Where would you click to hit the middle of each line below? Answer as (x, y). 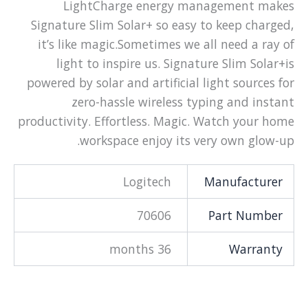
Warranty (257, 249)
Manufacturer (244, 181)
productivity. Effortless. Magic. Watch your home (157, 121)
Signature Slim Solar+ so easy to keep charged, (163, 24)
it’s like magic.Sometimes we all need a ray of (167, 44)
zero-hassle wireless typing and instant (184, 101)
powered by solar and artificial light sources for (161, 82)
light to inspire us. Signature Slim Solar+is (176, 63)
